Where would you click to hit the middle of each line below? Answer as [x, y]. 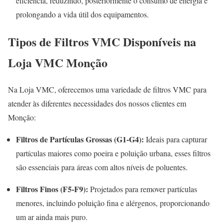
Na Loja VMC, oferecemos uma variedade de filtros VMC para [107, 90]
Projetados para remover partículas [143, 189]
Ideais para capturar [175, 139]
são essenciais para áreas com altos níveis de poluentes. [102, 167]
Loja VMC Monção [58, 62]
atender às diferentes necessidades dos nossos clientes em [97, 104]
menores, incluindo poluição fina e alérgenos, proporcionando [113, 203]
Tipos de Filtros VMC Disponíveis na [102, 41]
